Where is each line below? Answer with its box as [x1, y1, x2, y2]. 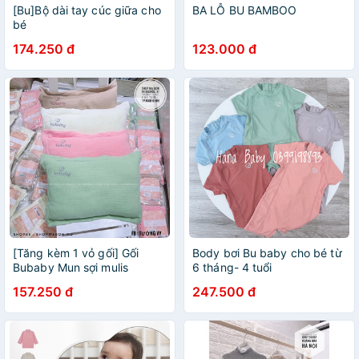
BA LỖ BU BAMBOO [192, 3, 297, 17]
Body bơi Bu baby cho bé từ [192, 246, 342, 260]
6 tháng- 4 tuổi [192, 260, 272, 274]
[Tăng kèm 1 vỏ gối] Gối [13, 246, 139, 260]
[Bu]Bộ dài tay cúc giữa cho [13, 3, 161, 17]
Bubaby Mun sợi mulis [13, 260, 128, 274]
